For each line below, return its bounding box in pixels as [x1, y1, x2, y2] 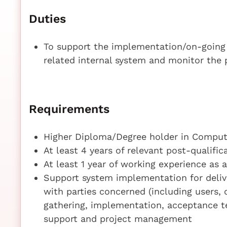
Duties [29, 11, 66, 26]
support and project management [43, 213, 192, 224]
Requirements [29, 101, 109, 116]
